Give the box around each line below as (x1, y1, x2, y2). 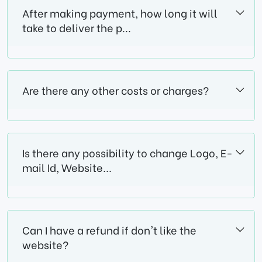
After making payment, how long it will (22, 5, 218, 21)
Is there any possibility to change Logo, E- (22, 144, 233, 161)
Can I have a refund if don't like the (22, 222, 196, 238)
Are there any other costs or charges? (22, 82, 209, 98)
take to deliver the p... (22, 19, 131, 36)
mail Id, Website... (22, 159, 112, 175)
